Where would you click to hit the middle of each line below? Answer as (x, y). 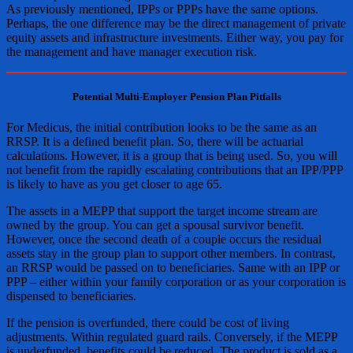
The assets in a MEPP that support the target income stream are (162, 211)
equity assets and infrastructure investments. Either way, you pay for (175, 38)
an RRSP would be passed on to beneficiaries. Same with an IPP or (173, 268)
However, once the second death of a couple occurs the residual (164, 240)
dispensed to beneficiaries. (71, 296)
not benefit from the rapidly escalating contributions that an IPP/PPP (175, 170)
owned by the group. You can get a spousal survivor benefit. (155, 225)
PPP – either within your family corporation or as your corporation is (176, 282)
